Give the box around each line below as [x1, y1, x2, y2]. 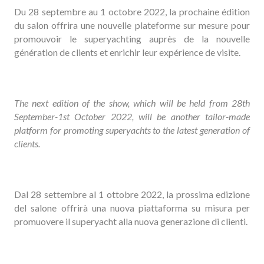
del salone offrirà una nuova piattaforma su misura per [14, 202, 250, 213]
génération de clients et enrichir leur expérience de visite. [14, 47, 241, 58]
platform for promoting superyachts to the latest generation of [14, 124, 250, 136]
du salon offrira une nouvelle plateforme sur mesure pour [14, 19, 250, 31]
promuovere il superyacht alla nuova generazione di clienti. [14, 216, 248, 227]
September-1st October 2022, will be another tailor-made [14, 111, 250, 122]
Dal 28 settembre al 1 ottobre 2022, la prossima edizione [14, 189, 250, 200]
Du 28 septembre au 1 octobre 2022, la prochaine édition [14, 6, 250, 17]
